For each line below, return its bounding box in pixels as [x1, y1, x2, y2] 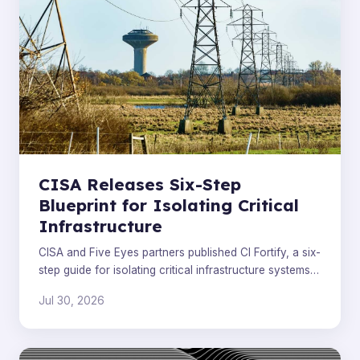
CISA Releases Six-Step [39, 173, 241, 194]
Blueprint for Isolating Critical [39, 194, 299, 215]
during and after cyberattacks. [39, 281, 193, 295]
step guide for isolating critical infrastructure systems [39, 264, 310, 277]
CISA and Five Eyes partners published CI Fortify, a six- [39, 246, 321, 260]
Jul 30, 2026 [39, 294, 104, 308]
